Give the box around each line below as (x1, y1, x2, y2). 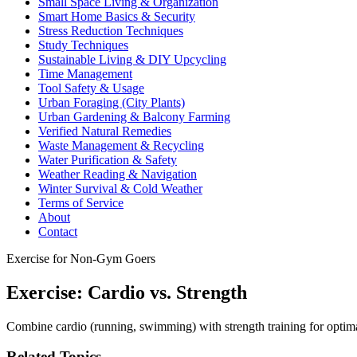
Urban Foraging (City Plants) (38, 95, 185, 109)
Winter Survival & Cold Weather (38, 181, 202, 195)
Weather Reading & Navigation (38, 167, 197, 181)
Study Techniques (38, 37, 128, 52)
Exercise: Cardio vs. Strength (6, 281, 247, 303)
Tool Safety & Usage (38, 80, 144, 95)
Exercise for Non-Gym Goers (6, 251, 155, 265)
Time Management (38, 66, 132, 80)
